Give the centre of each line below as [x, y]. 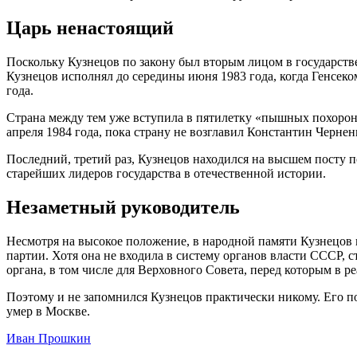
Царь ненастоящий [90, 28]
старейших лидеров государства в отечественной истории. [166, 174]
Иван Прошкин [49, 338]
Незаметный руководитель [123, 207]
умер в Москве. [48, 311]
